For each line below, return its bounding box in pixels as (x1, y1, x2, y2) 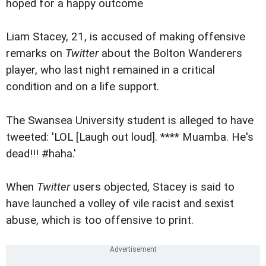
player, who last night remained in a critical (6, 64, 215, 77)
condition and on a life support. (6, 80, 159, 94)
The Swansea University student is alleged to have (6, 113, 254, 127)
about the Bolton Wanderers (99, 47, 242, 61)
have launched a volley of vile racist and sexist (6, 197, 234, 210)
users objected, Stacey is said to (70, 180, 235, 194)
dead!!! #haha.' (6, 147, 76, 160)
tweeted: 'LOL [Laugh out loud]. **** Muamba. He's (6, 130, 254, 144)
